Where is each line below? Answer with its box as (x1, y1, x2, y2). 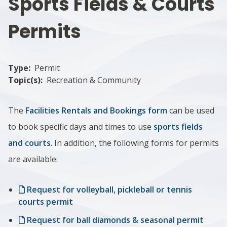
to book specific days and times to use (8, 121, 154, 132)
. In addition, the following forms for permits (51, 137, 219, 148)
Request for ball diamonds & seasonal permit (27, 214, 204, 225)
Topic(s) (8, 74, 41, 86)
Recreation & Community (47, 74, 141, 86)
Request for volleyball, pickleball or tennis (27, 183, 192, 195)
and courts (8, 137, 51, 148)
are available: (8, 153, 58, 165)
